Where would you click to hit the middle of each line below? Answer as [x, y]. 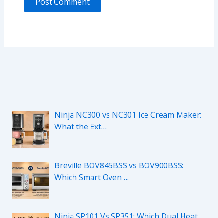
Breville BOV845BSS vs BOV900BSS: [119, 166]
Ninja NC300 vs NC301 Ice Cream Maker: [128, 115]
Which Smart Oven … [91, 177]
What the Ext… [80, 127]
